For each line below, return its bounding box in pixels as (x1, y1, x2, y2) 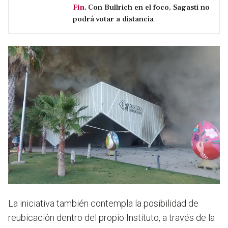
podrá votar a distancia (73, 14, 154, 24)
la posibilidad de (135, 198, 198, 209)
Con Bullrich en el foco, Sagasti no (88, 2, 210, 13)
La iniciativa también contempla (8, 198, 135, 209)
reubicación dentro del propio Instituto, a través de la (8, 212, 215, 223)
